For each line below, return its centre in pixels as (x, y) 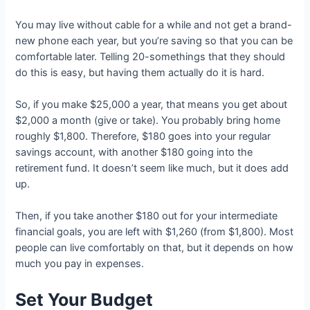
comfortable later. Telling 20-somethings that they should (151, 56)
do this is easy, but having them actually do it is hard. (140, 72)
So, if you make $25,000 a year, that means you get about (152, 104)
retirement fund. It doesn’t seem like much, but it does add (152, 168)
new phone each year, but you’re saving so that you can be (154, 40)
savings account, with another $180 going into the (134, 152)
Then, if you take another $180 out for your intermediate (147, 216)
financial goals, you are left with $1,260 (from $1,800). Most (155, 232)
